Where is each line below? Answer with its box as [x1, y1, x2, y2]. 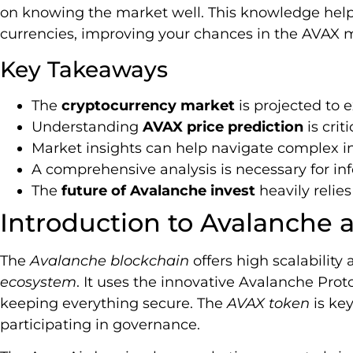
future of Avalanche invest [61, 181, 255, 199]
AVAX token [227, 294, 310, 312]
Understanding [32, 117, 143, 136]
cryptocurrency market [61, 96, 235, 114]
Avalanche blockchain [30, 251, 189, 269]
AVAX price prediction [143, 117, 303, 136]
